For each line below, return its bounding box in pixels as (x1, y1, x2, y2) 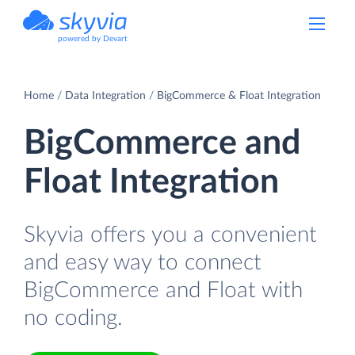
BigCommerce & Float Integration (157, 90, 321, 101)
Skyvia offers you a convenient (24, 223, 317, 246)
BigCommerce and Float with (24, 278, 303, 302)
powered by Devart (58, 35, 128, 43)
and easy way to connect (24, 250, 261, 274)
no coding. (24, 306, 123, 330)
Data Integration (65, 90, 146, 101)
